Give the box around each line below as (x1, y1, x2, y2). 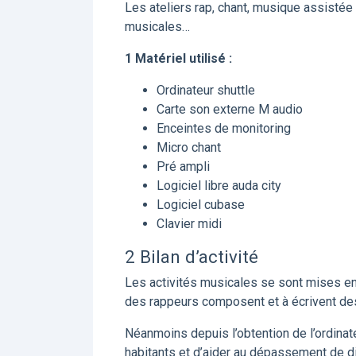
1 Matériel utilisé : (125, 51, 232, 66)
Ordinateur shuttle (157, 83, 255, 98)
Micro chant (157, 140, 221, 155)
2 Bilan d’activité (125, 246, 258, 267)
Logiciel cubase (157, 197, 245, 212)
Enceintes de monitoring (157, 121, 291, 136)
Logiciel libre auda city (157, 178, 281, 193)
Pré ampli (157, 159, 210, 174)
